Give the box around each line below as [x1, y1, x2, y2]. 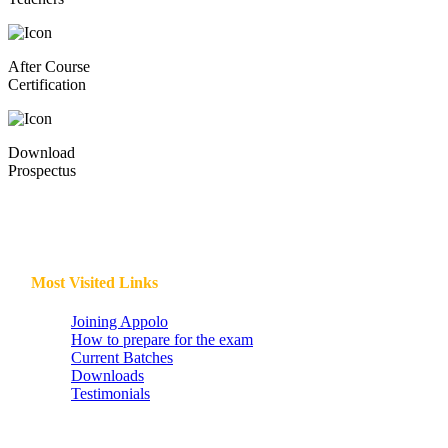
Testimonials [71, 367, 150, 385]
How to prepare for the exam [71, 313, 253, 331]
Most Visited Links [31, 255, 158, 273]
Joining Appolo [71, 295, 168, 313]
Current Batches [71, 331, 173, 349]
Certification [8, 57, 86, 75]
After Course [8, 39, 90, 57]
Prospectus [8, 143, 76, 161]
